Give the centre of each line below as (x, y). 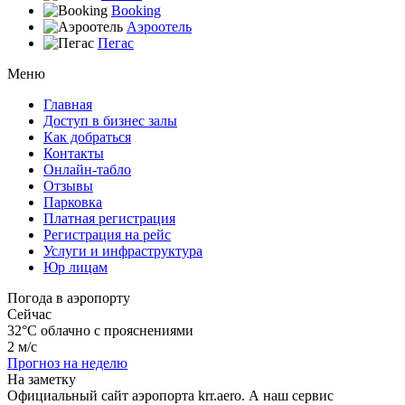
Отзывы (68, 185)
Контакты (74, 153)
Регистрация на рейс (107, 234)
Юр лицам (75, 267)
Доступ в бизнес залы (110, 120)
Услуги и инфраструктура (123, 250)
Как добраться (87, 137)
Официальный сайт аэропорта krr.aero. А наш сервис (170, 395)
